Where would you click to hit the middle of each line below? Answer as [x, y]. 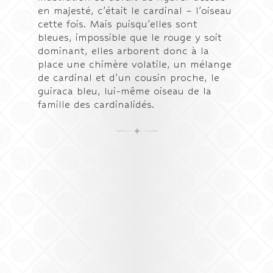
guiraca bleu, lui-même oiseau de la [125, 91]
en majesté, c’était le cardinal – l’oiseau [135, 11]
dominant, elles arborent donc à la [124, 51]
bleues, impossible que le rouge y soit [130, 37]
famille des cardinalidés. [96, 105]
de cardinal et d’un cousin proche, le [129, 78]
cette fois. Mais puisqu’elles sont [118, 24]
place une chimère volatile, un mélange [135, 64]
